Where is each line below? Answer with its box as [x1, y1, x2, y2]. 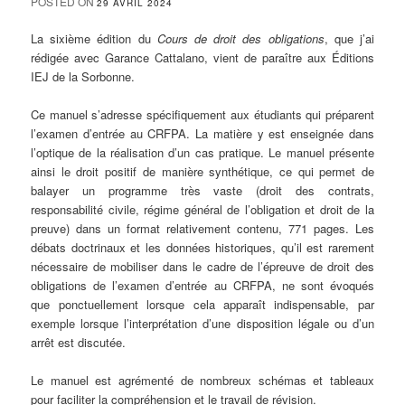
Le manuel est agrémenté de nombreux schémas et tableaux [31, 372, 374, 390]
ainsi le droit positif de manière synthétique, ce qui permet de [31, 163, 374, 181]
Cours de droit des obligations [156, 30, 325, 48]
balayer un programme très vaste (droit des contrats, [31, 182, 374, 200]
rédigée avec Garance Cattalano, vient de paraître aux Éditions [31, 49, 374, 67]
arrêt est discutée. [31, 334, 127, 352]
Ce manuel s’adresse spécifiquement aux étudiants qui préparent [31, 106, 374, 124]
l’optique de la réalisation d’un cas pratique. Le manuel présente [31, 144, 374, 162]
